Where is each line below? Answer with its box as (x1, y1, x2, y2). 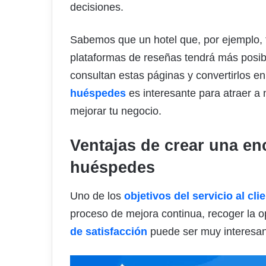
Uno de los (70, 189, 124, 202)
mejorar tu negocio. (70, 105, 161, 118)
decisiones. (70, 1, 123, 14)
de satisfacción (70, 225, 147, 237)
